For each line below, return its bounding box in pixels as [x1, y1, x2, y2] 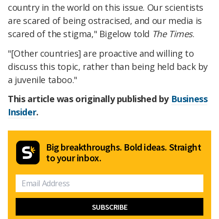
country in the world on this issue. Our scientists [8, 1, 204, 13]
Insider [8, 106, 37, 118]
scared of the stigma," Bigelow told [8, 27, 152, 40]
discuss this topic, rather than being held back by [8, 60, 208, 72]
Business [171, 93, 208, 105]
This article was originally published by [8, 93, 171, 105]
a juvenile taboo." [8, 73, 77, 86]
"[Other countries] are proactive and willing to [8, 47, 194, 59]
